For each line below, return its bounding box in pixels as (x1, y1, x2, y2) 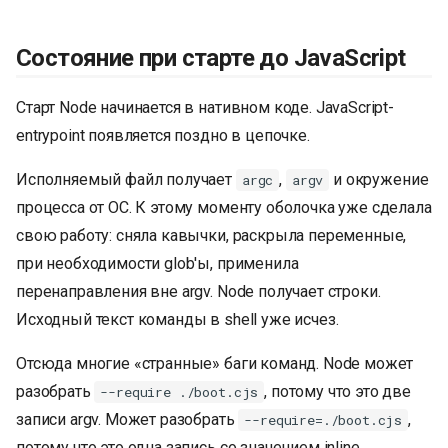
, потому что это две (264, 382, 412, 402)
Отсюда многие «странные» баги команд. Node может (16, 354, 414, 374)
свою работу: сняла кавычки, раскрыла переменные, (16, 226, 407, 246)
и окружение (329, 170, 429, 190)
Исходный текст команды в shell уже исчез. (16, 310, 339, 330)
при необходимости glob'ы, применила (16, 254, 299, 274)
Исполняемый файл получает (16, 170, 236, 190)
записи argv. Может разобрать (16, 410, 239, 430)
